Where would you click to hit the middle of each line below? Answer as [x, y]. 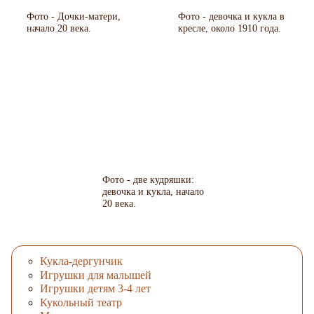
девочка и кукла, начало [153, 192]
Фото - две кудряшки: [149, 180]
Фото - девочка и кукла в [232, 16]
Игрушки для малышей [96, 275]
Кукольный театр [81, 302]
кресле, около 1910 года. [230, 28]
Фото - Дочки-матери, [74, 16]
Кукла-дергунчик [81, 261]
